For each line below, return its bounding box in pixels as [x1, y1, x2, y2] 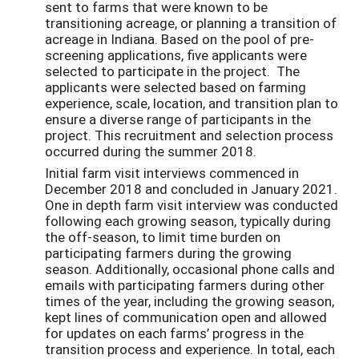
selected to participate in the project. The [45, 62, 300, 81]
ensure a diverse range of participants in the [45, 110, 311, 129]
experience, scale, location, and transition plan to [45, 94, 338, 113]
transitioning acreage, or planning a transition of [45, 14, 337, 33]
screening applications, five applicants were [45, 46, 307, 65]
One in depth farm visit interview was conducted [45, 196, 338, 215]
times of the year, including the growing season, [45, 292, 334, 311]
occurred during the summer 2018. [45, 142, 263, 161]
